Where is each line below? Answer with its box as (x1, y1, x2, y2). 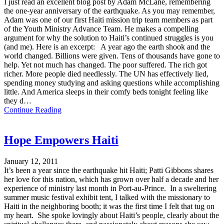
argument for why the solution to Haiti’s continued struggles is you (4, 33, 213, 42)
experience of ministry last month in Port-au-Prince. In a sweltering (4, 183, 216, 192)
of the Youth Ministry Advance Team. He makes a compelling (4, 24, 198, 33)
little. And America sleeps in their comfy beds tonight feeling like (4, 87, 208, 96)
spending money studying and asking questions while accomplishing (4, 78, 219, 87)
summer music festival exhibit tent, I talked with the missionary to (4, 192, 210, 201)
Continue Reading (4, 105, 61, 114)
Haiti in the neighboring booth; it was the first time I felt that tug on (4, 201, 214, 210)
